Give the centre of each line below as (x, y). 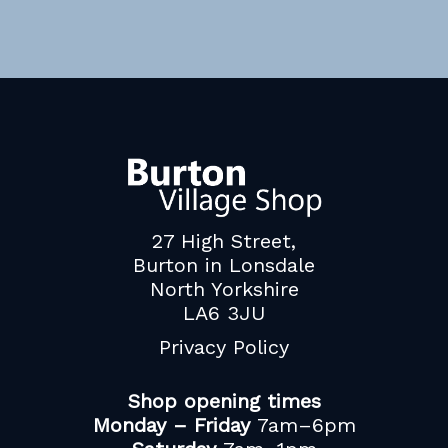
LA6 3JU (224, 312)
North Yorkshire (224, 288)
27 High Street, (224, 240)
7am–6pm (302, 424)
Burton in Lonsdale (224, 264)
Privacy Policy (224, 346)
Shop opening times (224, 400)
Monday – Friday (171, 424)
